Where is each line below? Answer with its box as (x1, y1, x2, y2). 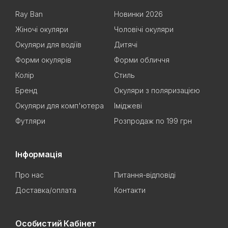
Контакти (114, 186, 146, 194)
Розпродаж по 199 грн (114, 117, 192, 125)
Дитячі (114, 40, 137, 49)
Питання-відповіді (114, 170, 176, 179)
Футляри (15, 117, 45, 125)
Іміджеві (114, 101, 142, 110)
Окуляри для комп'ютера (15, 101, 104, 110)
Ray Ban (15, 10, 43, 18)
